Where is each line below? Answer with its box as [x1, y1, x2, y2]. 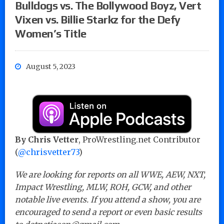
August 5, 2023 [26, 61, 75, 71]
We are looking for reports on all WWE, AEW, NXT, [15, 169, 205, 179]
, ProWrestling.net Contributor [78, 134, 200, 144]
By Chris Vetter [15, 134, 78, 144]
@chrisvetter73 [18, 146, 79, 157]
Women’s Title [15, 26, 86, 40]
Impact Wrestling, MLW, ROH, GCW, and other [15, 181, 191, 192]
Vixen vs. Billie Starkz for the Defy [15, 12, 180, 26]
